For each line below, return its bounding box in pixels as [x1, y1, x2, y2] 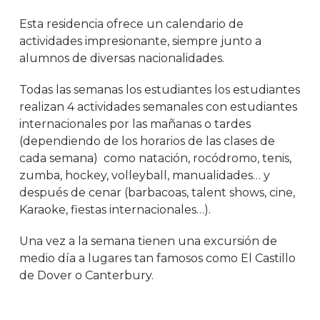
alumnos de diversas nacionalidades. [19, 51, 225, 66]
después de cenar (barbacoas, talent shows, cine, [19, 186, 296, 200]
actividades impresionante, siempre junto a [19, 34, 262, 49]
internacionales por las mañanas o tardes [19, 117, 251, 131]
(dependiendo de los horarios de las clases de [19, 134, 276, 149]
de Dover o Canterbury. [19, 269, 154, 283]
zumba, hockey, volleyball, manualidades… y [19, 169, 271, 183]
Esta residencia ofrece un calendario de [19, 17, 244, 31]
